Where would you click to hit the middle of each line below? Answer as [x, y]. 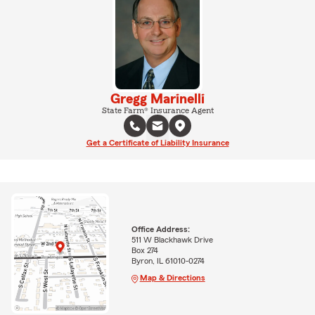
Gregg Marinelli [157, 99]
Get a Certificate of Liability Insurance [157, 142]
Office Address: [160, 230]
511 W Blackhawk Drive [172, 240]
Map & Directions [172, 278]
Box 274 [144, 251]
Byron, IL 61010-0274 [168, 261]
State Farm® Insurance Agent [157, 110]
